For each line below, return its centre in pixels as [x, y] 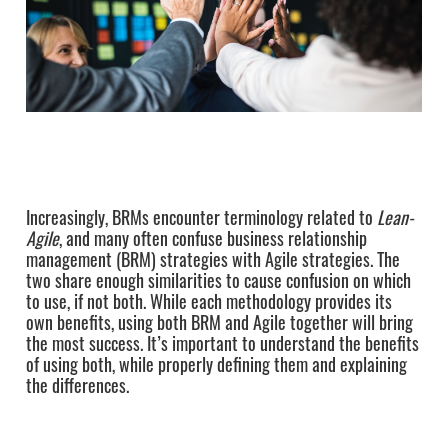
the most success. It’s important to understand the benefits [222, 342]
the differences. [77, 384]
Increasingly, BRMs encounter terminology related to [201, 216]
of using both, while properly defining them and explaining [216, 363]
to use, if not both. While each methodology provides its [208, 300]
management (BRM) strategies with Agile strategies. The [212, 258]
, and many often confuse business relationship [212, 237]
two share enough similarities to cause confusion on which [218, 279]
